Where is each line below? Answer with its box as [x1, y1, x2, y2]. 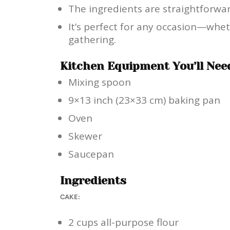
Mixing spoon [68, 75, 131, 89]
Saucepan [68, 147, 114, 161]
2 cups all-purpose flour [68, 215, 179, 229]
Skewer [68, 129, 102, 143]
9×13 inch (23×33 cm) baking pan [68, 93, 220, 107]
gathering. [68, 32, 116, 46]
